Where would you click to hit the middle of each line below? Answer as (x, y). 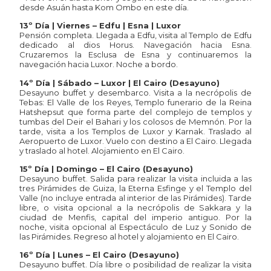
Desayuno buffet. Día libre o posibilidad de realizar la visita (135, 265)
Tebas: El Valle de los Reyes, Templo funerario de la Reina (135, 102)
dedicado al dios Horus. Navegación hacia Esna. (135, 45)
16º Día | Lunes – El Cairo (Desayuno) (100, 255)
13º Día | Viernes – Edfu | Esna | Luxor (100, 26)
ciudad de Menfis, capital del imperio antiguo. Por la (135, 217)
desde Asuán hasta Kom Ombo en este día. (104, 7)
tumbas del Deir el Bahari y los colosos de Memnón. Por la (135, 121)
